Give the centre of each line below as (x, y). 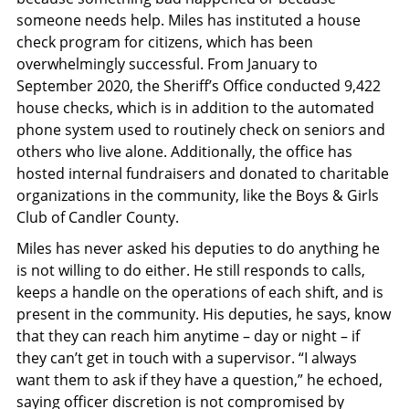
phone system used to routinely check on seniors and (201, 129)
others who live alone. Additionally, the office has (184, 151)
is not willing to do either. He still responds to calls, (191, 270)
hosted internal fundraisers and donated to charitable (203, 173)
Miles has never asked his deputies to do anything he (198, 248)
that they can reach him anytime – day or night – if (188, 336)
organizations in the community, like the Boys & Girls (198, 195)
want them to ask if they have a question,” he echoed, (199, 379)
